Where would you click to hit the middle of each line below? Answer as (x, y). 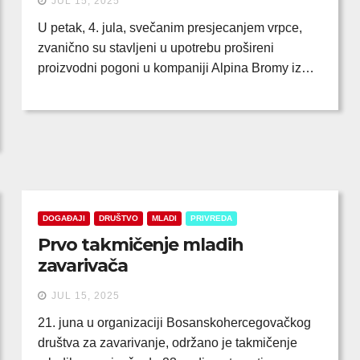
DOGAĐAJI (63, 218)
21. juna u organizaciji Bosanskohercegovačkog (174, 323)
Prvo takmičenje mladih (140, 245)
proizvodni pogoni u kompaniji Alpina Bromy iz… (176, 68)
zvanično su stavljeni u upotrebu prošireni (155, 48)
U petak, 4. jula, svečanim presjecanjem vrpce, (170, 28)
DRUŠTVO (118, 218)
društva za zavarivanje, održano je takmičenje (167, 343)
